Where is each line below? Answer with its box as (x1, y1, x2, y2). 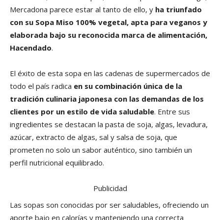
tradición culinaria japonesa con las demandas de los (10, 94, 204, 104)
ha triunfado (155, 4, 202, 15)
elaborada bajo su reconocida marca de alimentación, (10, 30, 207, 40)
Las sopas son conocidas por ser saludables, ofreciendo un (10, 200, 209, 210)
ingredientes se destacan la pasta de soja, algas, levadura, (10, 119, 208, 130)
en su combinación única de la (74, 81, 182, 91)
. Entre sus (154, 107, 190, 117)
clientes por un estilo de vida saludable (10, 107, 154, 117)
